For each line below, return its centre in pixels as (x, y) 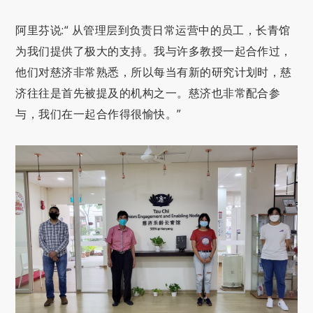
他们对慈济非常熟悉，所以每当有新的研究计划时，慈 (154, 72)
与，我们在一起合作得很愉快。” (99, 114)
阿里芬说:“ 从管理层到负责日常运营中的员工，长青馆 (153, 30)
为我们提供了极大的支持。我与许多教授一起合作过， (154, 51)
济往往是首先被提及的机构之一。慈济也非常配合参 (148, 93)
